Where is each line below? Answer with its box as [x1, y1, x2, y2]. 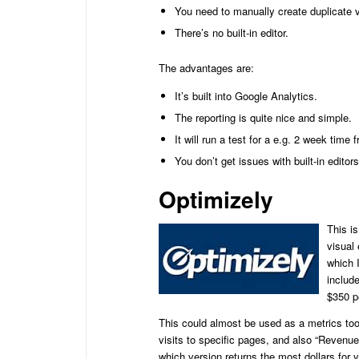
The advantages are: [159, 60, 254, 76]
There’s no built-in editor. [175, 25, 288, 41]
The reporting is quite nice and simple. [175, 110, 352, 126]
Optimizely [159, 183, 273, 216]
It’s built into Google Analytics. [175, 88, 317, 104]
